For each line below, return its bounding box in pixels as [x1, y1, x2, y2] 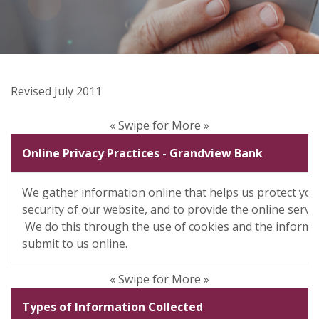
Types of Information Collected [22, 299, 203, 315]
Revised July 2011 [11, 83, 102, 99]
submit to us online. [22, 236, 139, 251]
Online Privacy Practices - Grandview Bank [22, 145, 263, 161]
